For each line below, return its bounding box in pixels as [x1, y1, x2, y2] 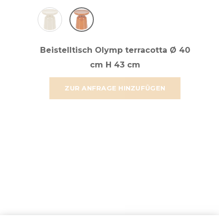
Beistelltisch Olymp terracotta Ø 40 [40, 45, 190, 55]
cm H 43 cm [89, 60, 140, 69]
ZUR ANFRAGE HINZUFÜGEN [65, 84, 166, 92]
